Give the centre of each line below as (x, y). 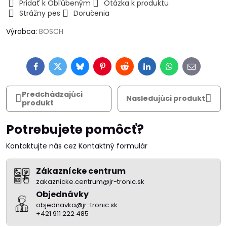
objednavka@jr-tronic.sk (77, 205)
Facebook (52, 69)
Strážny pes (40, 13)
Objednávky (62, 194)
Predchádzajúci (52, 94)
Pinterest (117, 69)
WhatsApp (187, 69)
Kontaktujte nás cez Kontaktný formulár (77, 146)
